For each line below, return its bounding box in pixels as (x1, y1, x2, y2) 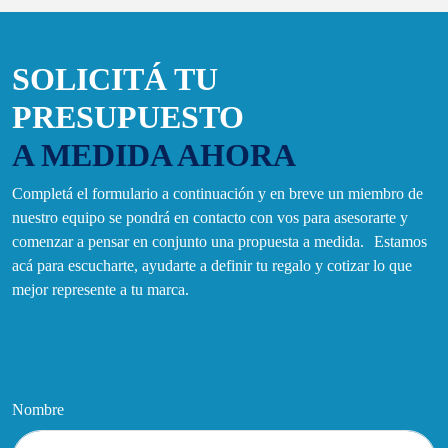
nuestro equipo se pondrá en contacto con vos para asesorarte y (12, 209, 408, 227)
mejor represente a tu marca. (12, 281, 189, 299)
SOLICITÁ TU (12, 61, 218, 98)
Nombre (12, 401, 64, 419)
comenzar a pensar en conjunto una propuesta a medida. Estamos (12, 233, 427, 251)
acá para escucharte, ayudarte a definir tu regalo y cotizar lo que (12, 257, 412, 275)
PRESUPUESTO (12, 99, 244, 136)
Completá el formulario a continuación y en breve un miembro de (12, 185, 423, 203)
